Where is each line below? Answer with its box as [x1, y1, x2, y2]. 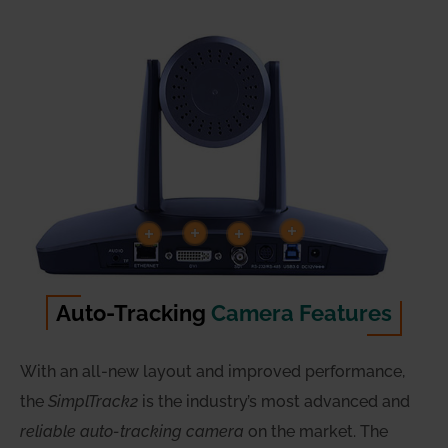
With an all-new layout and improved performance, [20, 362, 405, 382]
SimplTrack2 [48, 392, 138, 412]
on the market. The [244, 422, 388, 442]
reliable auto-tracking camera [20, 422, 244, 442]
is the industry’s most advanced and [138, 392, 410, 412]
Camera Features [211, 300, 392, 327]
